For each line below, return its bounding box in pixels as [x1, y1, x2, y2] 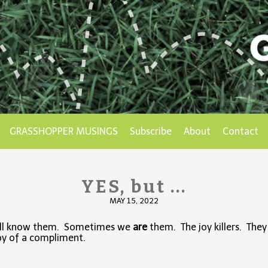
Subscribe [130, 126, 172, 138]
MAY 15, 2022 [109, 196, 159, 206]
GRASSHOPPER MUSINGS [10, 126, 118, 138]
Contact [223, 126, 258, 138]
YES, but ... [81, 176, 187, 198]
